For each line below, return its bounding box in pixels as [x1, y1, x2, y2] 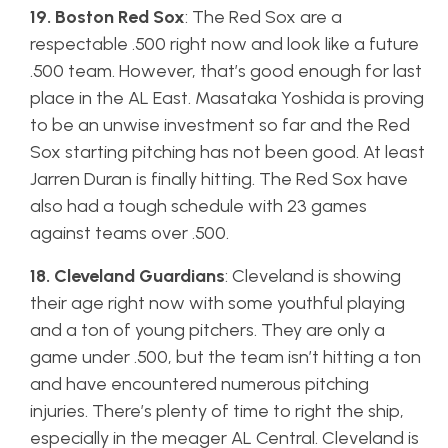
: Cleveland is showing [225, 265, 401, 287]
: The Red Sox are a [185, 6, 342, 28]
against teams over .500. [30, 222, 233, 244]
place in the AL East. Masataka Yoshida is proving [30, 87, 424, 109]
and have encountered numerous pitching [30, 373, 369, 395]
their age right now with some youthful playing [30, 292, 405, 314]
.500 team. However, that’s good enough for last [30, 60, 422, 82]
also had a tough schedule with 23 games [30, 195, 367, 217]
